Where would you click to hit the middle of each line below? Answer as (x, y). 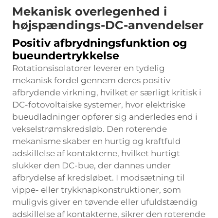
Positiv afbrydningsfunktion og (100, 43)
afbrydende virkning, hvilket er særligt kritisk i (107, 92)
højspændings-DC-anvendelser (108, 25)
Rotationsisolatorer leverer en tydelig (89, 68)
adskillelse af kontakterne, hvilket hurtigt (96, 153)
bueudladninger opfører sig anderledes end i (105, 117)
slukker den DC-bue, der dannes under (91, 165)
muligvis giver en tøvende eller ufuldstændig (105, 202)
